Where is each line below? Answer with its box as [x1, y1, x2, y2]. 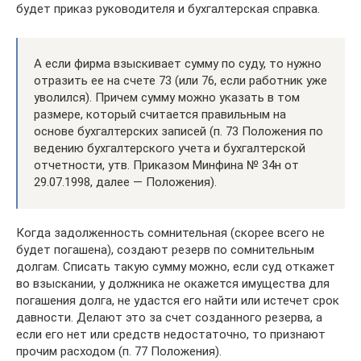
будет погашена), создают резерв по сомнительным [16, 243, 314, 257]
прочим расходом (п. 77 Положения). [16, 344, 222, 359]
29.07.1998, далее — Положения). [34, 175, 217, 189]
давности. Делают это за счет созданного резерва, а [16, 310, 322, 325]
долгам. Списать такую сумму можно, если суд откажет [16, 259, 335, 274]
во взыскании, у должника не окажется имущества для [16, 276, 330, 291]
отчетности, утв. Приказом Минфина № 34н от [34, 158, 299, 172]
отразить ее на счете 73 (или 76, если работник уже [34, 73, 327, 88]
